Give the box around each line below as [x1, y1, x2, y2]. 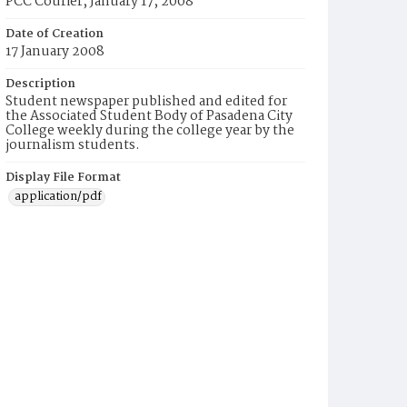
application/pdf [15, 187, 102, 206]
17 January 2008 [5, 41, 104, 63]
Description [5, 74, 75, 94]
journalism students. [5, 134, 140, 156]
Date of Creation [5, 25, 104, 44]
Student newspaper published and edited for [5, 91, 287, 113]
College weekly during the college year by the [5, 120, 294, 142]
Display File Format [5, 168, 121, 187]
